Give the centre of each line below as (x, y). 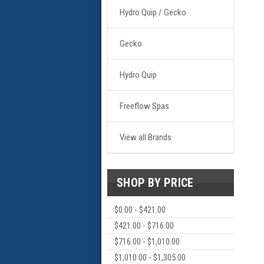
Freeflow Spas (144, 106)
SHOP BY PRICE (155, 183)
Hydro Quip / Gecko (153, 12)
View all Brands (146, 137)
